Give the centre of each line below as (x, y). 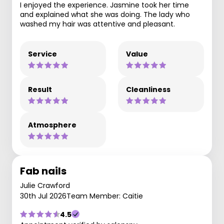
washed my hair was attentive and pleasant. (97, 24)
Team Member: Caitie (105, 196)
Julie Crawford (45, 185)
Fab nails (43, 171)
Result (40, 89)
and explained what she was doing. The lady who (105, 14)
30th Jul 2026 (43, 196)
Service (42, 54)
